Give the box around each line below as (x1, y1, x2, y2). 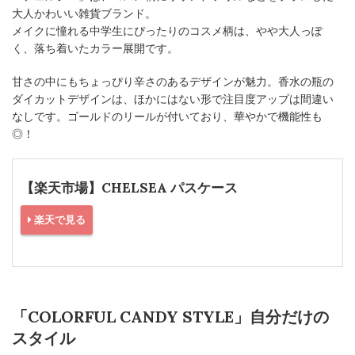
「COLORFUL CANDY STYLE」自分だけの (12, 307, 329, 327)
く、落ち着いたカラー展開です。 (12, 41, 178, 55)
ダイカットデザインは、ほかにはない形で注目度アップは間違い (12, 92, 334, 106)
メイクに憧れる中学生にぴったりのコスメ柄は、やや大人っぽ (12, 24, 323, 38)
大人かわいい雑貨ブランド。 (12, 6, 156, 21)
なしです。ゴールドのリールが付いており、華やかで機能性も (12, 109, 323, 124)
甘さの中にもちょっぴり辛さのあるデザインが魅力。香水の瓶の (12, 74, 334, 89)
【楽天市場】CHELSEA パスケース (21, 179, 238, 197)
